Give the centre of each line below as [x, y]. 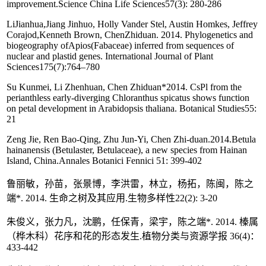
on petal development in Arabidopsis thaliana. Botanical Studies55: [132, 109]
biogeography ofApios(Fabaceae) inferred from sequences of [120, 46]
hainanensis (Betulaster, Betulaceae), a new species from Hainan [127, 150]
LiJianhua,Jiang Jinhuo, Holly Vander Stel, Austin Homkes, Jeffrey [132, 24]
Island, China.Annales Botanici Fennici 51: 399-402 [104, 161]
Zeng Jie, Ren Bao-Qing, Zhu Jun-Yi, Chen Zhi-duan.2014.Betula [131, 140]
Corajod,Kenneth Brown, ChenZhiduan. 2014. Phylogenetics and [130, 35]
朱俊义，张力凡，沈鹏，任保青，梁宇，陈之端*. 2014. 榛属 [132, 222]
